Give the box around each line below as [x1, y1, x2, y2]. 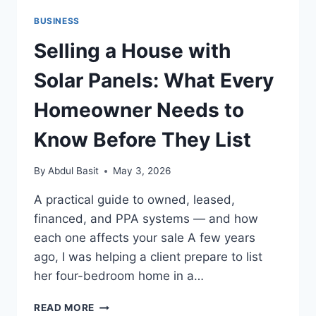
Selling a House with [34, 38, 231, 63]
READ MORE [34, 302, 95, 314]
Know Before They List [34, 127, 251, 152]
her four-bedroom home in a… [34, 269, 204, 284]
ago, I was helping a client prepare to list [34, 250, 262, 265]
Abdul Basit [48, 165, 99, 177]
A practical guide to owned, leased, [34, 193, 235, 207]
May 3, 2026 [113, 165, 171, 177]
